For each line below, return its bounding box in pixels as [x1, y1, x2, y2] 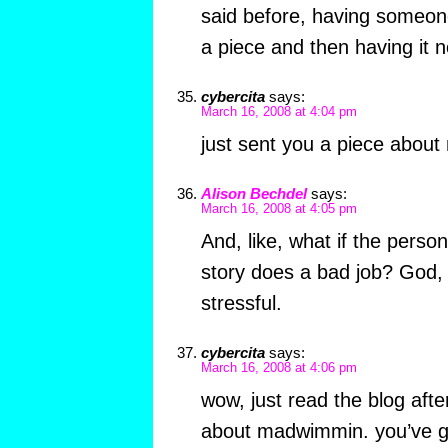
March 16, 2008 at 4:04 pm [200, 104, 357, 119]
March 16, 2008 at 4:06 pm [200, 360, 357, 375]
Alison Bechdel [200, 184, 307, 202]
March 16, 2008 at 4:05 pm [200, 201, 357, 216]
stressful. [200, 291, 282, 314]
